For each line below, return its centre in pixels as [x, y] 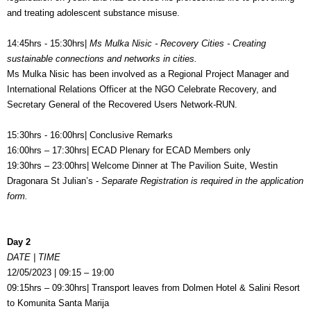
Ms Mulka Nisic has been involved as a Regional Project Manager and [148, 74]
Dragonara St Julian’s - [54, 181]
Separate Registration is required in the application [202, 181]
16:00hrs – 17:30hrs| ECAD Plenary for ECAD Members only [129, 151]
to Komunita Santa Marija [58, 303]
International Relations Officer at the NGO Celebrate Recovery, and [142, 90]
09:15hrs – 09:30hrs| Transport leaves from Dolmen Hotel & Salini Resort [153, 288]
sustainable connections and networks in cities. [102, 59]
